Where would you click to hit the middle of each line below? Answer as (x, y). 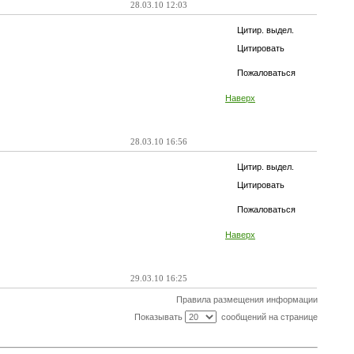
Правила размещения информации (247, 299)
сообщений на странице (267, 317)
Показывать (159, 317)
